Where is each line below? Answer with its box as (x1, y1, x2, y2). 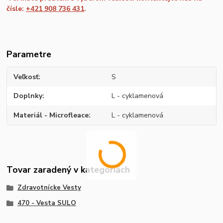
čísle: (6, 4, 26, 14)
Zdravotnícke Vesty (17, 183, 81, 192)
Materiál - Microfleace (13, 110, 89, 120)
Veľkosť (13, 72, 39, 82)
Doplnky (13, 91, 43, 101)
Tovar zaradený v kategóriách (6, 164, 130, 176)
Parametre (6, 48, 52, 61)
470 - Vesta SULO (17, 199, 76, 208)
